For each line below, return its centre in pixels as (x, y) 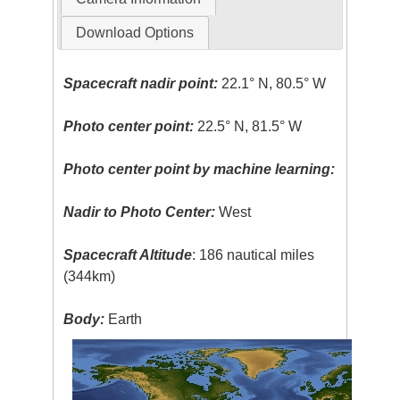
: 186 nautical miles (254, 255)
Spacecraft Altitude (128, 255)
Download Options (134, 33)
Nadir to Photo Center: (140, 212)
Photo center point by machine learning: (200, 170)
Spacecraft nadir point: (141, 84)
